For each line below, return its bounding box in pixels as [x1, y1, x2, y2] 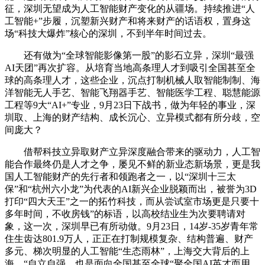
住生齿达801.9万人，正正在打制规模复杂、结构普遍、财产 [5, 233, 253, 244]
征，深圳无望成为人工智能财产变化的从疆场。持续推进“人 [5, 3, 255, 14]
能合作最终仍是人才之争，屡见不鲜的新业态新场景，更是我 [5, 159, 260, 169]
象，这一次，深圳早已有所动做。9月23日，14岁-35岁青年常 [5, 221, 258, 231]
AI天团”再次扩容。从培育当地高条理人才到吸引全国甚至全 [5, 62, 256, 73]
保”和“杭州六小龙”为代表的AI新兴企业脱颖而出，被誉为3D [5, 183, 257, 194]
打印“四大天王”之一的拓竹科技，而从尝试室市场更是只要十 [5, 196, 259, 206]
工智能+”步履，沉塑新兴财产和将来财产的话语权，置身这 [5, 15, 251, 26]
